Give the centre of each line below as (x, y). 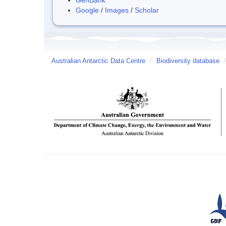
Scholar (147, 10)
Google (87, 10)
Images (117, 10)
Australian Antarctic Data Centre (98, 61)
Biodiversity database (188, 61)
